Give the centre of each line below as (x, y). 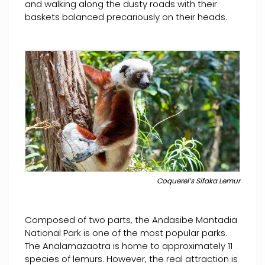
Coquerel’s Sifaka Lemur (198, 181)
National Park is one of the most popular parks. (126, 233)
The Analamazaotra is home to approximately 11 (129, 246)
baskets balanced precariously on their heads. (126, 17)
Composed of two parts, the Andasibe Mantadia (131, 220)
